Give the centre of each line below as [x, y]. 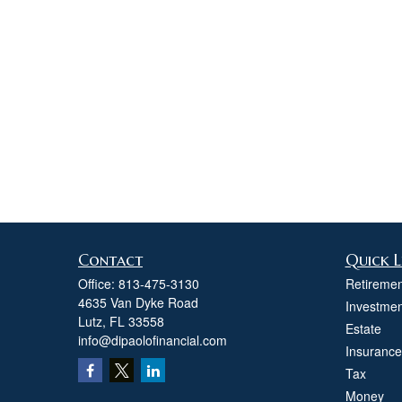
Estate [363, 328]
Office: [98, 284]
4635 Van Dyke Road [138, 302]
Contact [110, 260]
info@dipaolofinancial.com [153, 340]
